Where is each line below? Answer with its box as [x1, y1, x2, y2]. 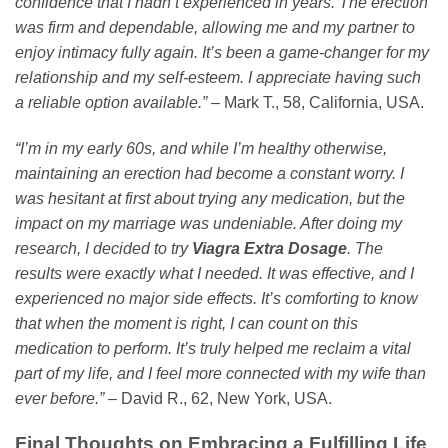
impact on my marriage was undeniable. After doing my [15, 214, 402, 232]
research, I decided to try [15, 239, 192, 257]
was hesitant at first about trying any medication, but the [15, 189, 405, 207]
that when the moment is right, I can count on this [15, 314, 358, 332]
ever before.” [15, 389, 104, 407]
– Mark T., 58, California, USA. [207, 94, 424, 112]
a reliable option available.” [15, 94, 207, 112]
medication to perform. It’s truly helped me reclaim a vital [15, 339, 411, 357]
